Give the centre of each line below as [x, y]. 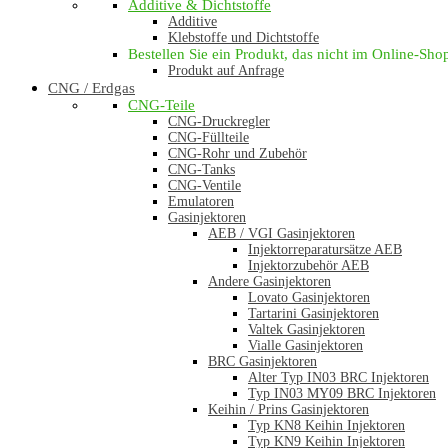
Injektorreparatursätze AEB [325, 249]
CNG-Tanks [201, 169]
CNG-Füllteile [208, 137]
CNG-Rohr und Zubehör [237, 153]
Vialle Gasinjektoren [305, 345]
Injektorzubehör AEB [308, 265]
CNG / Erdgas [91, 88]
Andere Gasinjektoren [269, 281]
